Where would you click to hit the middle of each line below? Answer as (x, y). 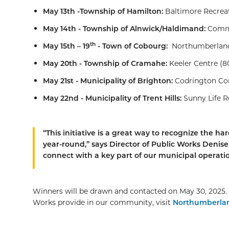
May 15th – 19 (66, 46)
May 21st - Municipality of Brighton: (108, 81)
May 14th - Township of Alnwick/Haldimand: (124, 28)
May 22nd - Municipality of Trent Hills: (112, 98)
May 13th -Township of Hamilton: (103, 11)
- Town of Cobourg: (132, 46)
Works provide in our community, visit (103, 202)
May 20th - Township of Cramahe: (105, 63)
